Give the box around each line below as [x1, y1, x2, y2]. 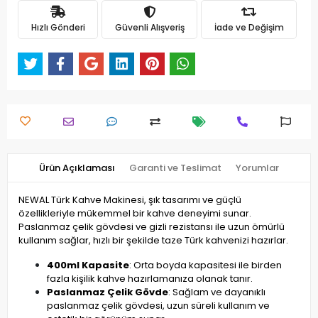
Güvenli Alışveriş [114, 21, 185, 33]
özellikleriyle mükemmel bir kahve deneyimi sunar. [18, 207, 251, 221]
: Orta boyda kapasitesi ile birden [129, 258, 282, 273]
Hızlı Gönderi [31, 21, 85, 33]
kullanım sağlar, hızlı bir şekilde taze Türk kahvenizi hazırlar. [18, 234, 288, 248]
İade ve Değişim [214, 21, 284, 33]
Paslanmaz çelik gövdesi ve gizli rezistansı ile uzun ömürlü [18, 220, 285, 234]
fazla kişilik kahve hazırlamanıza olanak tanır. [47, 272, 253, 286]
